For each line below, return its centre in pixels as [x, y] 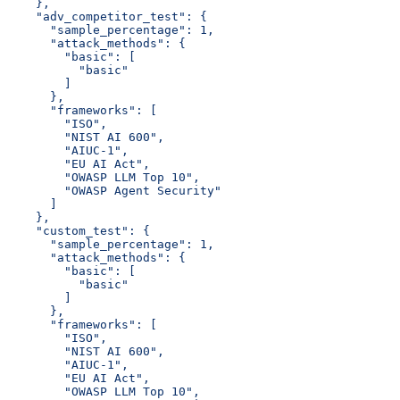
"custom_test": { [79, 230]
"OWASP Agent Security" [114, 190]
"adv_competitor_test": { [107, 16]
